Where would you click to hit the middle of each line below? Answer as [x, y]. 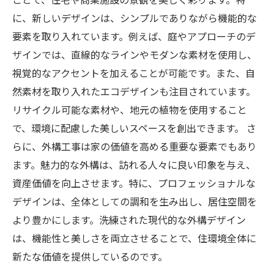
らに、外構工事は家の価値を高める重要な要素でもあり [135, 146]
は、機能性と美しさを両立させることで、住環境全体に [134, 238]
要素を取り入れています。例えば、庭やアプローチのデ [134, 36]
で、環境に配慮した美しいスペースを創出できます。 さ [134, 128]
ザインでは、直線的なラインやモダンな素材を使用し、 [135, 54]
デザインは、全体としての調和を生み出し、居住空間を [135, 201]
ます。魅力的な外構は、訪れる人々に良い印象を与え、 [134, 165]
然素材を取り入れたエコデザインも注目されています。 [134, 91]
